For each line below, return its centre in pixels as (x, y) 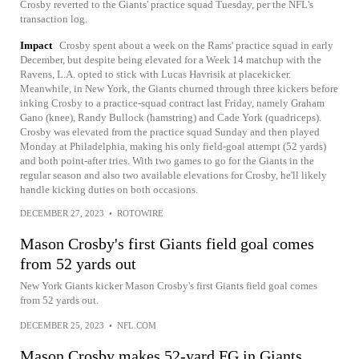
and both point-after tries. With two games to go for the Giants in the (167, 160)
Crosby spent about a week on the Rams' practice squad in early (196, 45)
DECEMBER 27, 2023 (62, 213)
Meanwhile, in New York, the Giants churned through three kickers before (179, 88)
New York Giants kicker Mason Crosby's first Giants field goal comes (169, 285)
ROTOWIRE (140, 213)
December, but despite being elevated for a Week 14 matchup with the (171, 59)
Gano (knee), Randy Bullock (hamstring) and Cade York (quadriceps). (171, 117)
